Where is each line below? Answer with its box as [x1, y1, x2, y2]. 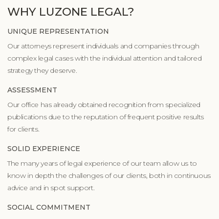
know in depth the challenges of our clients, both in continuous [7, 171, 211, 180]
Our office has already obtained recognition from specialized [7, 100, 201, 109]
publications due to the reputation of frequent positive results [7, 112, 204, 121]
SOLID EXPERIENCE [7, 144, 80, 153]
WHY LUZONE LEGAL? [7, 5, 134, 19]
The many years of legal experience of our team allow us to [7, 159, 197, 168]
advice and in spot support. [7, 183, 95, 192]
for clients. [7, 125, 40, 133]
